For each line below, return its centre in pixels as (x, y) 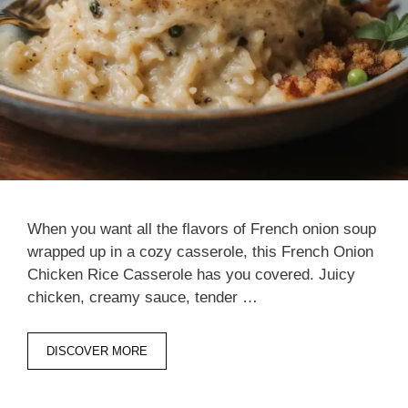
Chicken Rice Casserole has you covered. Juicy (191, 275)
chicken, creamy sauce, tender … (143, 298)
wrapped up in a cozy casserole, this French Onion (200, 252)
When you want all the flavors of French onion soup (202, 229)
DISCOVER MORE (97, 351)
